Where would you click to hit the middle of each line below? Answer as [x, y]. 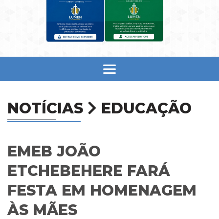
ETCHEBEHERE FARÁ [89, 171]
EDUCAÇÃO [144, 108]
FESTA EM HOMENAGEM [102, 190]
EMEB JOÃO [54, 151]
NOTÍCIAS [47, 108]
